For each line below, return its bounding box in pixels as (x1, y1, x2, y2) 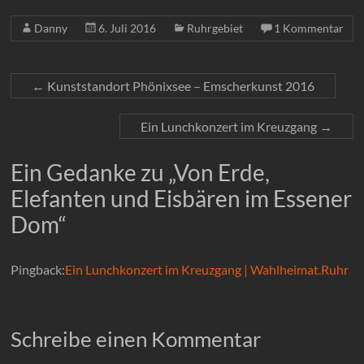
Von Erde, (174, 158, 271, 186)
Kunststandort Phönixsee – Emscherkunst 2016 (45, 77, 315, 93)
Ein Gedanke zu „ (11, 158, 175, 186)
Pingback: (11, 261, 66, 277)
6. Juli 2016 (98, 20, 157, 35)
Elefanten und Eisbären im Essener (11, 184, 353, 212)
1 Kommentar (274, 20, 344, 35)
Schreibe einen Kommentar (11, 326, 262, 353)
